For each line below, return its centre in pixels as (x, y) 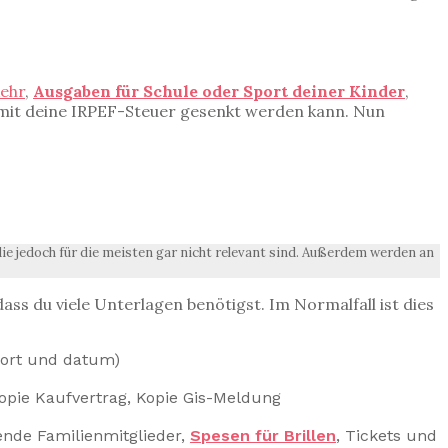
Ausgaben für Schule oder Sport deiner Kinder (219, 90)
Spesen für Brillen (263, 436)
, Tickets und (386, 436)
